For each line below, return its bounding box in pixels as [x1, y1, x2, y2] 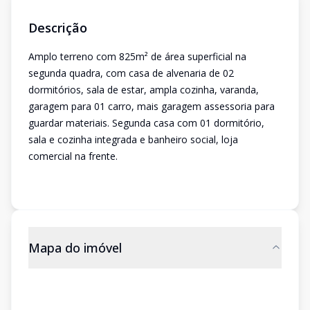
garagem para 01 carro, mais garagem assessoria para [28, 100, 275, 113]
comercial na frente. [28, 149, 118, 163]
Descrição [28, 19, 87, 36]
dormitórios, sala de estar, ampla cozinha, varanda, [28, 83, 259, 96]
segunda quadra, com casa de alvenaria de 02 [28, 66, 234, 80]
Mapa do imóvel [28, 239, 122, 256]
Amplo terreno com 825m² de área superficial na [28, 50, 246, 63]
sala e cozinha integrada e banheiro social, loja [28, 133, 238, 146]
